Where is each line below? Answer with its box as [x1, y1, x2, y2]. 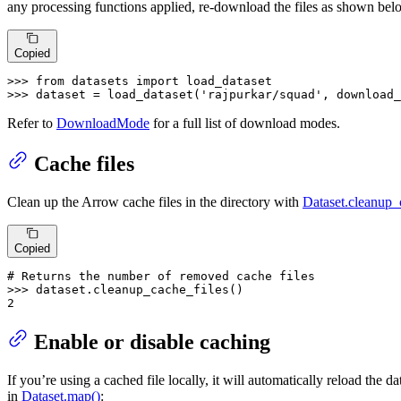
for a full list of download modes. [149, 115, 340, 131]
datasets [64, 73, 136, 88]
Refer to [7, 115, 56, 131]
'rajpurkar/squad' [200, 87, 322, 101]
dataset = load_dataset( [36, 87, 200, 101]
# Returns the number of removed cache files [7, 269, 315, 284]
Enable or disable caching [34, 330, 270, 354]
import [136, 73, 179, 88]
